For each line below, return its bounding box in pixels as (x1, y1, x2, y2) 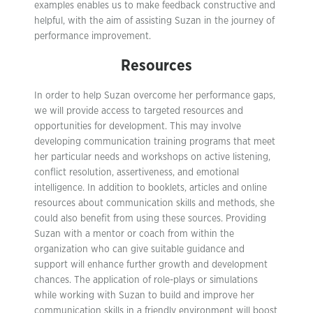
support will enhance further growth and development (34, 260, 268, 270)
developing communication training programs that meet (34, 137, 275, 147)
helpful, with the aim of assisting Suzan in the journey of (34, 16, 275, 26)
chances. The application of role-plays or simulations (34, 275, 258, 285)
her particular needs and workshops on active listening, (34, 152, 270, 162)
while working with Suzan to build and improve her (34, 291, 254, 300)
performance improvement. (34, 31, 151, 41)
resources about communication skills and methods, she (34, 198, 275, 208)
